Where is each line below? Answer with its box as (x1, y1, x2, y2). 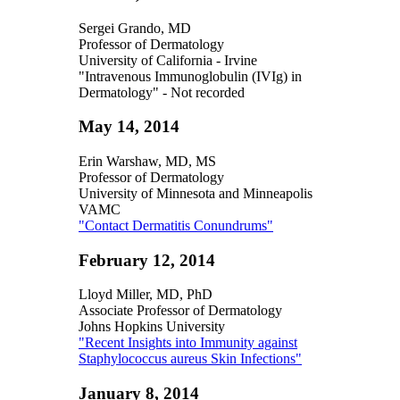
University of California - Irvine (79, 52, 257, 68)
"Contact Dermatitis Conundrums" (79, 217, 273, 233)
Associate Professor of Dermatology (79, 303, 282, 319)
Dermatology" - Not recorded (79, 84, 245, 100)
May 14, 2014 (79, 117, 179, 137)
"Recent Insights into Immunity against (79, 335, 297, 351)
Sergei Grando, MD (79, 20, 191, 36)
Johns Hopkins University (79, 319, 225, 335)
